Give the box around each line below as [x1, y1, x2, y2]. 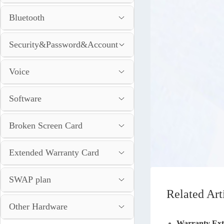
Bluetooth [9, 12, 44, 22]
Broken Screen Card [9, 120, 82, 130]
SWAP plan [9, 174, 51, 184]
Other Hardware [9, 201, 67, 211]
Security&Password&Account [9, 39, 118, 49]
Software [9, 93, 41, 103]
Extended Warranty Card [9, 147, 99, 157]
